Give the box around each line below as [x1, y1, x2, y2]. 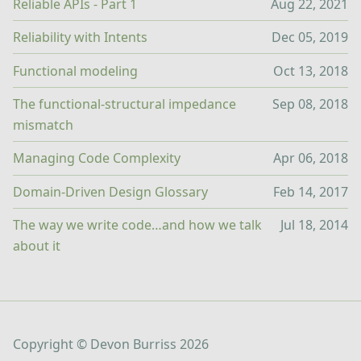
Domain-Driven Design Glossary [13, 182, 208, 201]
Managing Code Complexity [13, 149, 180, 168]
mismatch [13, 116, 73, 134]
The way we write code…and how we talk [13, 216, 262, 234]
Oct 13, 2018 [273, 61, 348, 80]
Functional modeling [13, 61, 138, 80]
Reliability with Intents [13, 28, 147, 47]
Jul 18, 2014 [280, 216, 348, 234]
